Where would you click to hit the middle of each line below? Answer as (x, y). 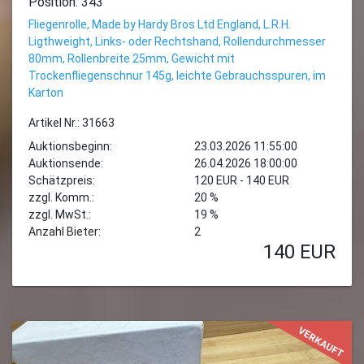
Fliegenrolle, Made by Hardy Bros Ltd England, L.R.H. (160, 24)
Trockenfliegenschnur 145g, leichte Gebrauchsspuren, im (177, 76)
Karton (46, 93)
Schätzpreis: (62, 180)
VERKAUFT (321, 342)
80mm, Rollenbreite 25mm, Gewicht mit (132, 58)
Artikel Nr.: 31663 (71, 123)
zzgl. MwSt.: (60, 214)
